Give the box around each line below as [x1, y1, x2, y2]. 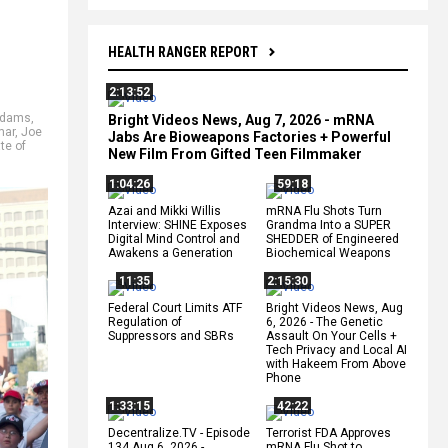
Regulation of [108, 314, 182, 329]
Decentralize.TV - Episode [108, 425, 250, 440]
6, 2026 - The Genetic [266, 314, 383, 329]
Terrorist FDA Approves [266, 425, 391, 440]
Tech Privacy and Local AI [266, 342, 407, 357]
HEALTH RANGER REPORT [108, 43, 258, 60]
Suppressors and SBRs [108, 328, 234, 343]
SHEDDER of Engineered [266, 231, 399, 246]
